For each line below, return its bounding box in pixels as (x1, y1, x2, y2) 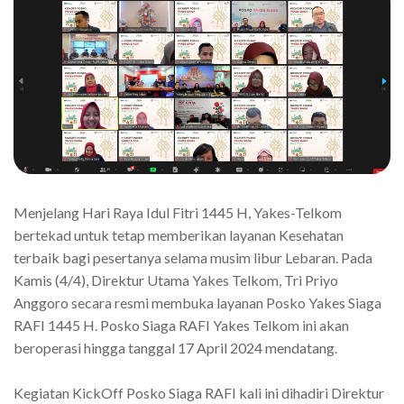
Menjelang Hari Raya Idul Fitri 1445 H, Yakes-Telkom (14, 204, 342, 222)
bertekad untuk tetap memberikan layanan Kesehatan (14, 226, 344, 244)
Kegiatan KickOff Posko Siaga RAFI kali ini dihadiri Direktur (14, 384, 384, 402)
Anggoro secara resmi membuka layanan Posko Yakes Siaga (14, 294, 381, 312)
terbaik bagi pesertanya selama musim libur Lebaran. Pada (14, 249, 372, 267)
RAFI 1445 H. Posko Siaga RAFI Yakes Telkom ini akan (14, 317, 349, 335)
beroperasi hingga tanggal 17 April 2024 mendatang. (14, 339, 337, 357)
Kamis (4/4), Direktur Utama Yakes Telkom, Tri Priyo (14, 271, 338, 289)
